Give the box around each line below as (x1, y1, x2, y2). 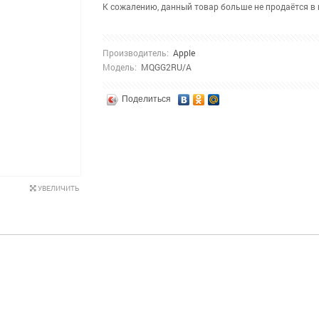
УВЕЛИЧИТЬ (36, 184, 79, 193)
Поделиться (122, 93, 171, 104)
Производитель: (103, 47, 169, 58)
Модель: (103, 61, 137, 73)
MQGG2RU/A (137, 61, 192, 73)
